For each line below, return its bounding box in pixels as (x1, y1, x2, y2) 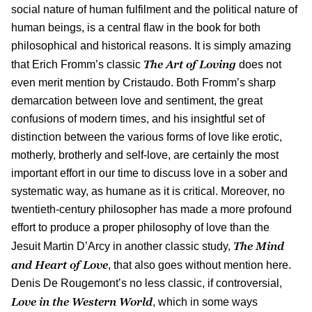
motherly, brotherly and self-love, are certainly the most (11, 148, 279, 161)
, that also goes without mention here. (108, 258, 291, 271)
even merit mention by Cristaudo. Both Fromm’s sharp (11, 76, 276, 88)
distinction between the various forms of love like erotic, (11, 130, 282, 143)
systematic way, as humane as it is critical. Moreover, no (11, 185, 285, 197)
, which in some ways (153, 295, 258, 308)
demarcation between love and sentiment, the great (11, 94, 263, 107)
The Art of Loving (143, 57, 236, 70)
